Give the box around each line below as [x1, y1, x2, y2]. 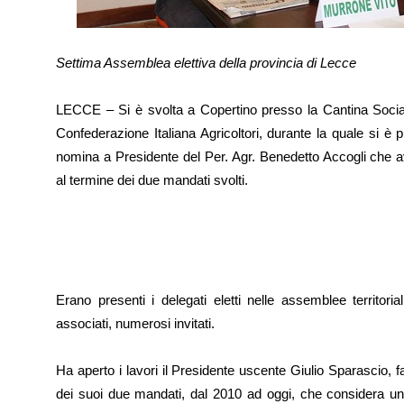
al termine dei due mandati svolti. [56, 172, 248, 188]
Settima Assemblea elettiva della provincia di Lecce [56, 55, 356, 70]
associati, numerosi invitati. [56, 316, 215, 331]
